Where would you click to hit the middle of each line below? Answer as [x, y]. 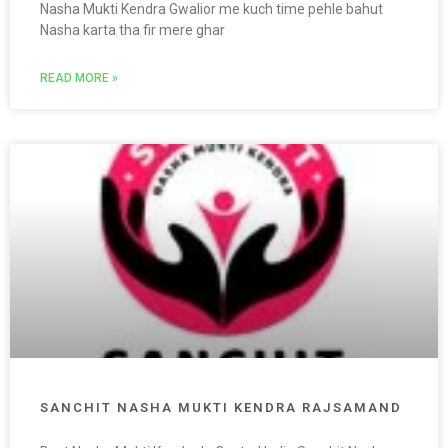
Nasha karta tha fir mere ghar [132, 30]
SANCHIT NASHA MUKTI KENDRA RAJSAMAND [221, 408]
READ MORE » [79, 78]
